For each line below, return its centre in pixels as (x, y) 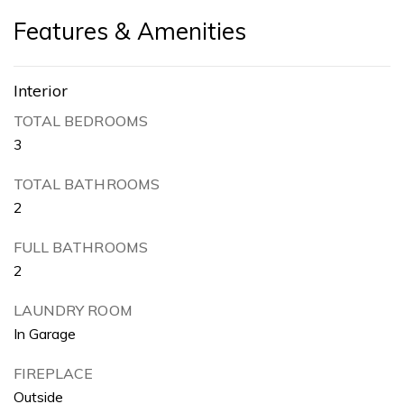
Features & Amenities (130, 31)
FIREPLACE (54, 373)
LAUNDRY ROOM (73, 310)
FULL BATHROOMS (81, 247)
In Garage (45, 333)
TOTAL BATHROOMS (87, 184)
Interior (41, 90)
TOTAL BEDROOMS (81, 120)
